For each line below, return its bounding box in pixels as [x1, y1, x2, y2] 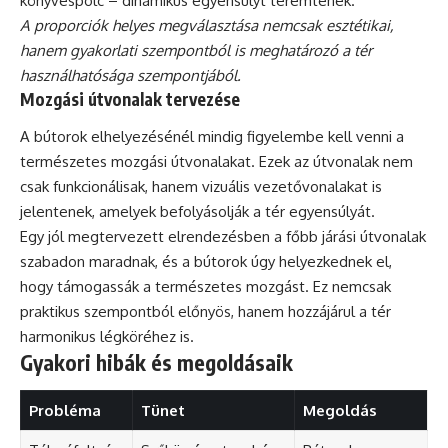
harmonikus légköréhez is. [20, 327, 194, 347]
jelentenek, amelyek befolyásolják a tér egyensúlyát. [20, 202, 375, 222]
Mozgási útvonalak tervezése [20, 87, 240, 110]
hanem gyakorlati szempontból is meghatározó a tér [20, 40, 372, 60]
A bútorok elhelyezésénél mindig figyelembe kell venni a [20, 127, 404, 147]
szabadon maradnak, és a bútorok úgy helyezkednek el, [20, 252, 392, 272]
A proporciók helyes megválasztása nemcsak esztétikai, [20, 15, 394, 35]
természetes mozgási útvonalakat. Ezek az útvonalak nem [20, 152, 413, 172]
